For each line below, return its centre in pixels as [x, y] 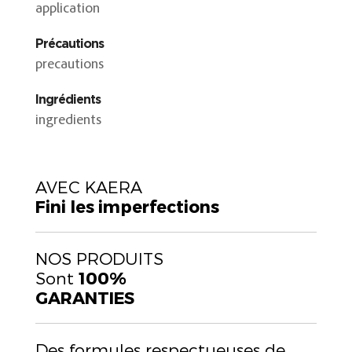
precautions [69, 65]
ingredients [68, 121]
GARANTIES [84, 297]
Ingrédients [68, 99]
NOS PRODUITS [99, 258]
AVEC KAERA [88, 186]
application [67, 9]
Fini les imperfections [127, 206]
